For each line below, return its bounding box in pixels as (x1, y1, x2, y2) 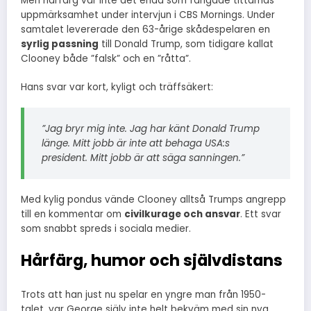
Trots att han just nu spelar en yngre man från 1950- (21, 288, 266, 302)
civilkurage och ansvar (124, 207, 240, 221)
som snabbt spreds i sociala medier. (21, 221, 191, 235)
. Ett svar (240, 207, 281, 221)
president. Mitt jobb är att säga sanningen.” (42, 151, 244, 165)
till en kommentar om (21, 207, 124, 221)
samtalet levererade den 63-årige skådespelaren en (21, 23, 270, 37)
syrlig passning (21, 37, 99, 51)
